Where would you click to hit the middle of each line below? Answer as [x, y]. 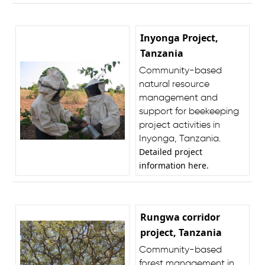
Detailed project [171, 152]
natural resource [174, 84]
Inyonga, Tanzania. [180, 138]
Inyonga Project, [179, 38]
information [164, 165]
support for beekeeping [189, 111]
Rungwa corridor [180, 217]
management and [178, 97]
